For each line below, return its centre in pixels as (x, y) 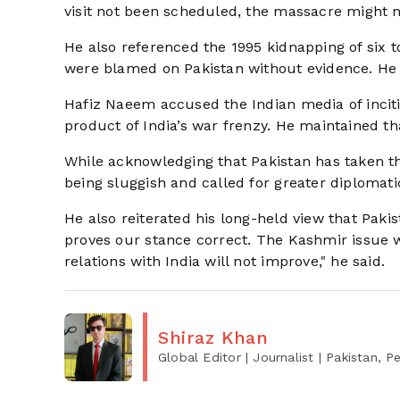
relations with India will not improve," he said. (225, 261)
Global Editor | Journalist (236, 357)
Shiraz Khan (213, 337)
